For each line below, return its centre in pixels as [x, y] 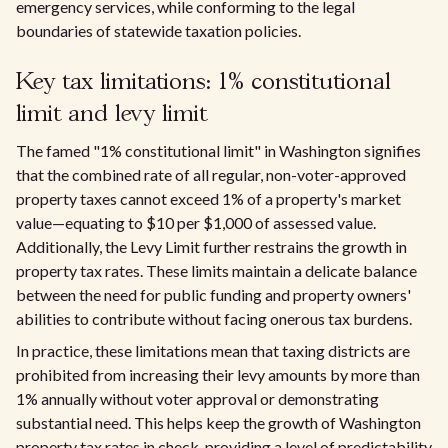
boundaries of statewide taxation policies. [158, 30]
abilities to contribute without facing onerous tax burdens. [214, 318]
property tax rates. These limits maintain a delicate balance [216, 270]
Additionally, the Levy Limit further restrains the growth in [211, 246]
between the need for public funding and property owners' [213, 294]
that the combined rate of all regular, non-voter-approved [211, 174]
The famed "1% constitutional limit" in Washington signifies [218, 150]
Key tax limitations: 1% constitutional [203, 82]
